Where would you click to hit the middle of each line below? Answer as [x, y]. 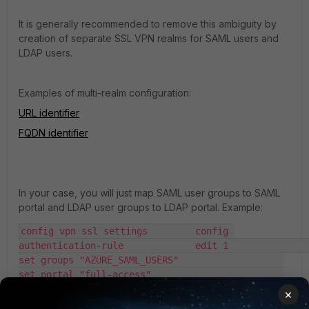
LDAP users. [47, 53]
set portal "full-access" [85, 275]
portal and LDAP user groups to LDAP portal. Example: [141, 207]
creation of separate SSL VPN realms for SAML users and [150, 38]
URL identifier [49, 113]
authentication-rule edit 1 [74, 246]
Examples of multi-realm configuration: [105, 93]
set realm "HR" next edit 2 [60, 289]
